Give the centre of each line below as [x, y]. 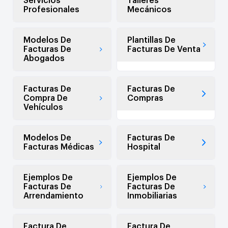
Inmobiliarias [152, 196]
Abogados [44, 59]
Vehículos [43, 108]
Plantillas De [151, 40]
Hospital [144, 147]
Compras [145, 98]
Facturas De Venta [164, 50]
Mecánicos [149, 10]
